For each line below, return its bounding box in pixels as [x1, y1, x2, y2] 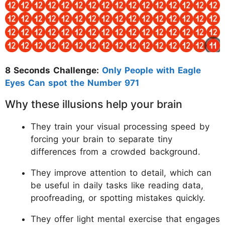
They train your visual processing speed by [31, 121, 209, 132]
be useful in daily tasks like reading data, [31, 180, 203, 190]
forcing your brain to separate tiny [31, 134, 172, 144]
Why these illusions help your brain [5, 97, 182, 110]
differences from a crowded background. [31, 146, 200, 157]
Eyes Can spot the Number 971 [5, 77, 139, 88]
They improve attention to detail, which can [31, 167, 211, 178]
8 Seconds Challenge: [5, 65, 99, 75]
